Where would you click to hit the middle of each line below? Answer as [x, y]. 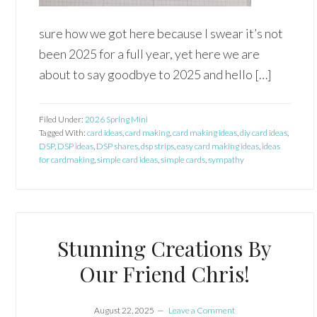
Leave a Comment [202, 310]
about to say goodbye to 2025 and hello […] [156, 74]
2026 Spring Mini [117, 119]
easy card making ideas [218, 146]
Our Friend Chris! [165, 274]
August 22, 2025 [125, 310]
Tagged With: [63, 133]
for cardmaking [67, 160]
